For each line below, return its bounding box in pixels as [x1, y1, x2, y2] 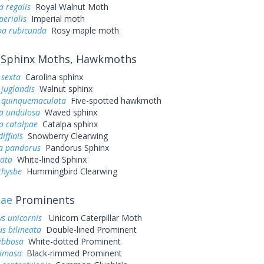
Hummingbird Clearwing [21, 166, 117, 177]
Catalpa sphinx [37, 118, 98, 130]
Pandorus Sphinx [40, 142, 109, 153]
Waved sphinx [39, 107, 97, 118]
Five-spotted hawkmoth [65, 95, 161, 106]
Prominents [12, 193, 75, 207]
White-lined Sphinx [12, 154, 87, 165]
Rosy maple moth [46, 25, 119, 36]
